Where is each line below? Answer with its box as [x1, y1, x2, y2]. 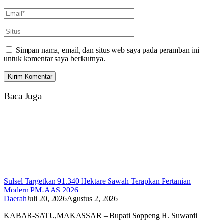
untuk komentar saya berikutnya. [4, 55, 105, 63]
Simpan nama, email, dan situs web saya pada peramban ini [16, 46, 199, 55]
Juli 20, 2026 [27, 194, 67, 203]
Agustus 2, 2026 [67, 194, 118, 203]
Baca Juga [4, 90, 42, 101]
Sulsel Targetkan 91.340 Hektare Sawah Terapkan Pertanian [4, 176, 191, 185]
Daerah [4, 194, 27, 203]
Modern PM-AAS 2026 [4, 185, 78, 194]
